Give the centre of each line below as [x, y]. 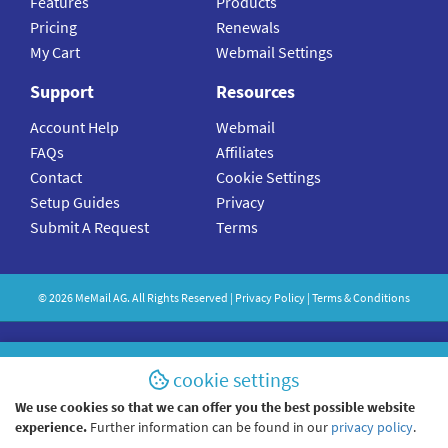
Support [62, 92]
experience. [51, 427]
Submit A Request [89, 227]
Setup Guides [75, 202]
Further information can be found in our [210, 427]
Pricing [53, 27]
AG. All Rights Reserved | [173, 298]
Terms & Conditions [361, 298]
